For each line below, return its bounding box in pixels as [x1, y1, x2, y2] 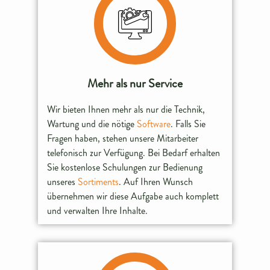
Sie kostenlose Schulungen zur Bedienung [47, 160, 203, 175]
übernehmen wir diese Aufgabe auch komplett [47, 189, 219, 204]
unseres [47, 175, 78, 189]
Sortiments [78, 175, 119, 189]
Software [137, 117, 171, 131]
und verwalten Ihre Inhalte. [47, 204, 148, 218]
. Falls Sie [171, 117, 206, 131]
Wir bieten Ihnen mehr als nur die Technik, [47, 102, 206, 117]
